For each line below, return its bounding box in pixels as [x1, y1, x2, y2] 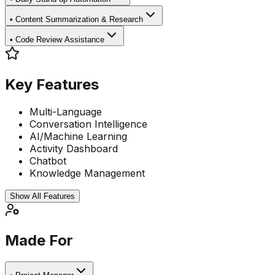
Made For [5, 231, 73, 250]
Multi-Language [29, 105, 102, 118]
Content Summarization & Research [15, 14, 143, 24]
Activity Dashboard [29, 142, 118, 155]
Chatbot [29, 154, 66, 167]
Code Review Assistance [15, 34, 104, 44]
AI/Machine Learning [29, 130, 127, 142]
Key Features [5, 75, 99, 93]
